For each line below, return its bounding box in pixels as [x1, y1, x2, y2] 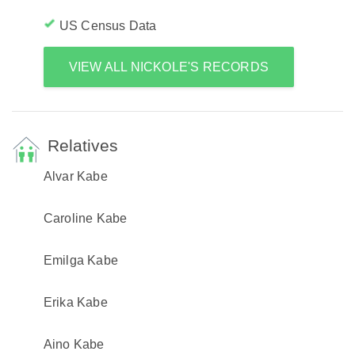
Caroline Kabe [43, 212, 128, 225]
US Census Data [59, 19, 157, 32]
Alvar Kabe [43, 170, 108, 183]
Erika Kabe [43, 296, 108, 309]
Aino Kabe [43, 338, 105, 351]
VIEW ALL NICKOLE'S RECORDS [68, 60, 269, 74]
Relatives [47, 136, 118, 155]
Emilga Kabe [43, 254, 119, 267]
